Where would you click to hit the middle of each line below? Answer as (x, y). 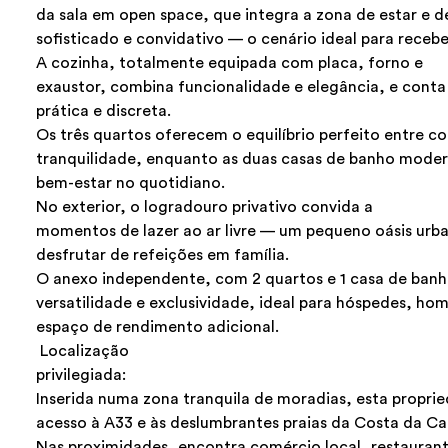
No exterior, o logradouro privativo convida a (204, 207)
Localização (82, 351)
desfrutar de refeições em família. (162, 255)
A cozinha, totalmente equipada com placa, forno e (229, 63)
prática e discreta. (103, 111)
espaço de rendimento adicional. (157, 327)
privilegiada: (81, 375)
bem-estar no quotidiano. (130, 183)
